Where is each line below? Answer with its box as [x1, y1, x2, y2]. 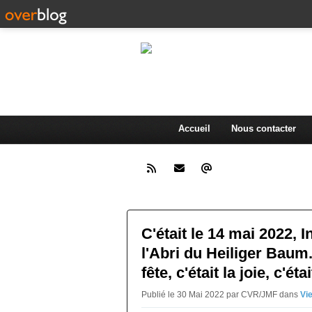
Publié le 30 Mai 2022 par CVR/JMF [141, 289, 279, 299]
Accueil [178, 123, 210, 134]
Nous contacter [231, 123, 296, 134]
